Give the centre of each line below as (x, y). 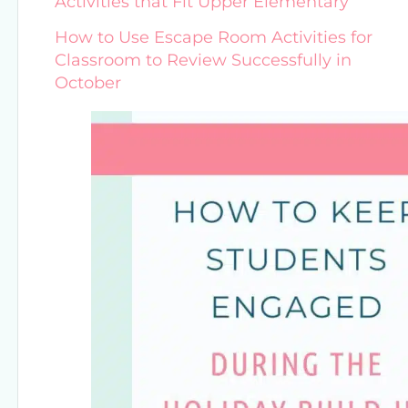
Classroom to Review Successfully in (203, 60)
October (88, 82)
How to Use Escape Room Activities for (214, 37)
